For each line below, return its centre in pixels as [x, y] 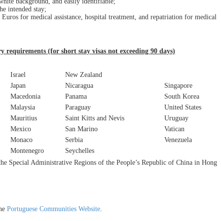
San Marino [81, 129]
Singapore [178, 86]
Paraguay [78, 107]
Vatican [174, 129]
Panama [76, 96]
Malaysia [23, 107]
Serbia [74, 140]
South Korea [182, 96]
